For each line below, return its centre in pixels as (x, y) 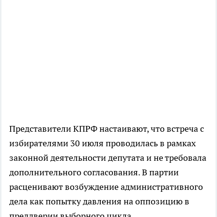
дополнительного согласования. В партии (94, 172)
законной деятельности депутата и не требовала (108, 157)
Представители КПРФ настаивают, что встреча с (107, 128)
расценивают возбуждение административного (106, 186)
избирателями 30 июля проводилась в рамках (102, 143)
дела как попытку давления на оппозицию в (99, 201)
